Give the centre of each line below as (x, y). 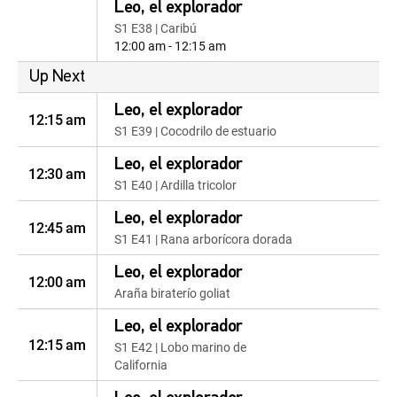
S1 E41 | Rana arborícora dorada (203, 239)
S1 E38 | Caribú (156, 28)
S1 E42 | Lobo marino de (180, 347)
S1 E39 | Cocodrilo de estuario (195, 131)
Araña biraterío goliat (172, 293)
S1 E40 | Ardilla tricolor (175, 185)
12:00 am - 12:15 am (170, 46)
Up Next (57, 77)
